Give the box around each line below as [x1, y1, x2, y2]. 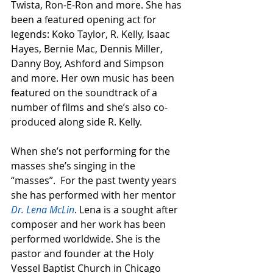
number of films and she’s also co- [11, 100, 168, 114]
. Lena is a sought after [74, 202, 180, 216]
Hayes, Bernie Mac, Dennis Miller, [11, 41, 165, 55]
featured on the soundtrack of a [11, 85, 160, 99]
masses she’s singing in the [11, 158, 138, 172]
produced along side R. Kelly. [11, 115, 149, 129]
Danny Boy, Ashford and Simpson [11, 56, 166, 70]
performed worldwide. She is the [11, 232, 163, 246]
